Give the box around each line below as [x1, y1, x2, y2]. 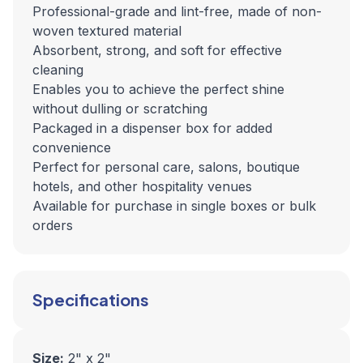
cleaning [32, 62, 83, 78]
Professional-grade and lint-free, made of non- [32, 3, 322, 19]
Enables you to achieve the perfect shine [32, 81, 284, 97]
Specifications [32, 289, 149, 310]
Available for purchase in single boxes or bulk [32, 198, 316, 214]
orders [32, 217, 73, 233]
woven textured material [32, 23, 181, 39]
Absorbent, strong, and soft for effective [32, 42, 282, 58]
